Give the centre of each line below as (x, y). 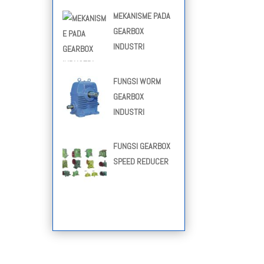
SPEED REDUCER (141, 162)
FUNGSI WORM (137, 81)
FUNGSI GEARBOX (141, 146)
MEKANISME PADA (141, 16)
